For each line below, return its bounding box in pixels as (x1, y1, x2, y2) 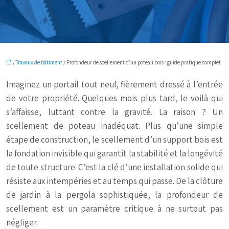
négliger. (6, 217, 38, 228)
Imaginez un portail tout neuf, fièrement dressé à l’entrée (6, 79, 223, 90)
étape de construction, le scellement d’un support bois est (6, 134, 223, 145)
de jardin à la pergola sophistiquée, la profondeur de (6, 189, 223, 200)
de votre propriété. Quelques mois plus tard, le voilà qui (6, 93, 223, 104)
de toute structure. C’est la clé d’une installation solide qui (6, 162, 223, 173)
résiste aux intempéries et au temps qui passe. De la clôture (6, 175, 223, 187)
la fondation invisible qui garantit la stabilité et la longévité (6, 148, 223, 159)
